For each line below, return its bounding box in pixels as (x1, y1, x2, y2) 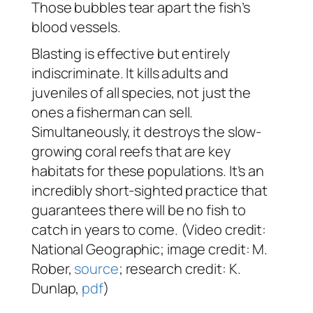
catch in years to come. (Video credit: (31, 219, 267, 239)
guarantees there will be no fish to (31, 200, 246, 219)
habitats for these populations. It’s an (31, 161, 265, 180)
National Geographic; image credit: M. (31, 239, 268, 259)
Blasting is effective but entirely (31, 43, 230, 63)
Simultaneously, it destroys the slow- (31, 122, 262, 141)
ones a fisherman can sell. (31, 102, 194, 122)
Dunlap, (31, 278, 82, 298)
